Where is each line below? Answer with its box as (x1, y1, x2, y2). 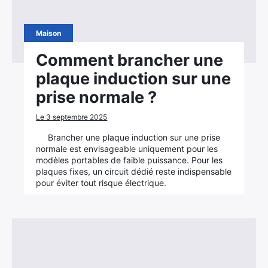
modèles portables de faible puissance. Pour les (36, 155, 223, 165)
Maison (36, 29, 62, 38)
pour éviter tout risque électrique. (36, 178, 167, 188)
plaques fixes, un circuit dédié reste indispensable (36, 166, 232, 176)
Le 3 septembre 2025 (36, 112, 108, 121)
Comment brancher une (36, 50, 224, 70)
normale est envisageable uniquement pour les (36, 144, 218, 154)
